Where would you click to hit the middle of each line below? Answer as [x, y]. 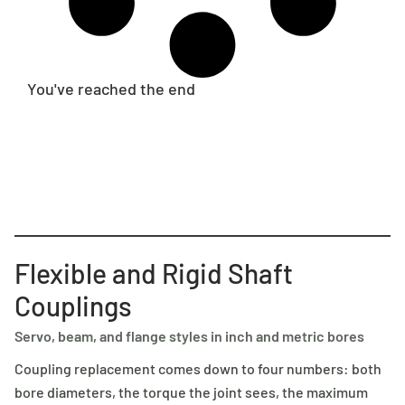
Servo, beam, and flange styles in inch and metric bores [189, 335]
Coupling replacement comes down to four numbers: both [198, 368]
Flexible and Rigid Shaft [154, 273]
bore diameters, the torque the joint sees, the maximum [191, 391]
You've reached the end [111, 88]
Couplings [73, 305]
